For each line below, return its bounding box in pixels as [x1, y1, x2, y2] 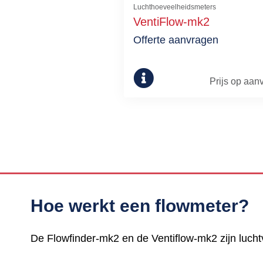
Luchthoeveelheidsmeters [133, 2, 216, 11]
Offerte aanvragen [133, 33, 218, 46]
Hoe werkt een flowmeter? [31, 195, 249, 215]
